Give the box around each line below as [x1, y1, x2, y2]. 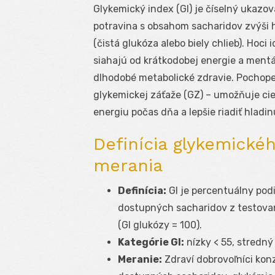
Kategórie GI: [118, 236, 184, 249]
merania [93, 155, 163, 176]
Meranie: [118, 254, 162, 266]
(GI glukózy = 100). [118, 219, 202, 231]
